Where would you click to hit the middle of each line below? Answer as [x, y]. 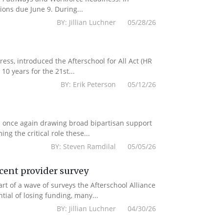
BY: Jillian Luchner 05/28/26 [107, 22]
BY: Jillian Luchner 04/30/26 [107, 208]
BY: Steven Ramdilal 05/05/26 [104, 146]
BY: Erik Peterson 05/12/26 [109, 84]
